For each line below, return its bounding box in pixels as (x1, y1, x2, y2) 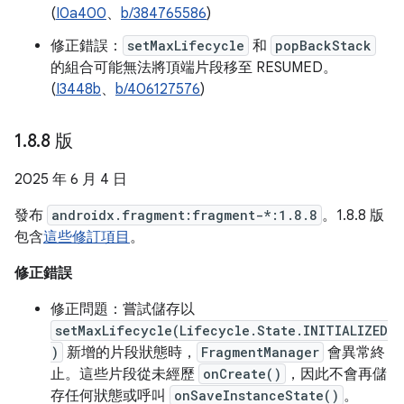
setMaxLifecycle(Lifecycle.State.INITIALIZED (55, 322, 388, 339)
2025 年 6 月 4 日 (14, 170, 127, 188)
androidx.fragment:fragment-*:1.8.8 (51, 207, 317, 224)
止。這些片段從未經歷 (50, 365, 198, 383)
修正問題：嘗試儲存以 (50, 300, 195, 318)
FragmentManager (201, 344, 319, 361)
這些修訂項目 (43, 228, 130, 246)
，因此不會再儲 (286, 365, 387, 383)
